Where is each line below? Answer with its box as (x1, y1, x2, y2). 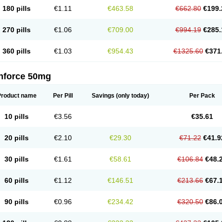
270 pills (2, 26, 31, 34)
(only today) (114, 92, 149, 99)
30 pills (4, 155, 29, 163)
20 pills (4, 134, 29, 142)
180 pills (2, 4, 31, 12)
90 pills (4, 198, 29, 206)
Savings (91, 92, 114, 99)
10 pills (4, 112, 29, 120)
